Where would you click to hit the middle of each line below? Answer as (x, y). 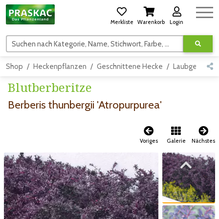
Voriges (149, 141)
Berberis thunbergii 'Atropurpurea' (85, 105)
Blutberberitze (50, 88)
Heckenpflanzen (60, 67)
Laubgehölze (194, 67)
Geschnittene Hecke (130, 67)
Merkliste (122, 22)
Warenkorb (151, 22)
